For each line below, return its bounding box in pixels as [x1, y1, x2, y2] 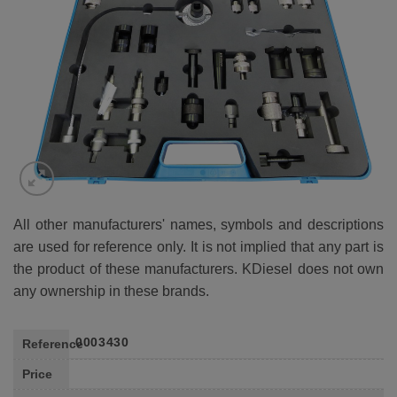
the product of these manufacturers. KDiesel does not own [13, 261, 384, 276]
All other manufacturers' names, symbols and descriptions [13, 216, 384, 232]
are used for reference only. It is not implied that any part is [13, 238, 384, 254]
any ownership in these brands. [13, 283, 209, 299]
